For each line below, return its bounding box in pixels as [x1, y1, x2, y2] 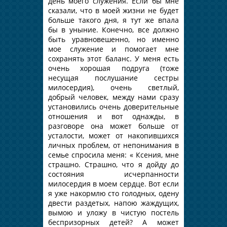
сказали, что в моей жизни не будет [48, 5, 179, 15]
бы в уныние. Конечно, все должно [48, 24, 179, 34]
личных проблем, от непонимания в [48, 140, 179, 150]
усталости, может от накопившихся [48, 130, 179, 140]
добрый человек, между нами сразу [48, 92, 179, 102]
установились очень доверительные [48, 101, 179, 111]
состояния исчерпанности [48, 169, 179, 179]
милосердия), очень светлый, [48, 82, 179, 92]
